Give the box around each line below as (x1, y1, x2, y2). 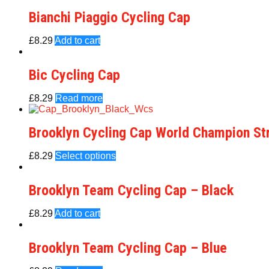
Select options (55, 151, 116, 161)
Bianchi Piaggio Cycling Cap (29, 9, 190, 26)
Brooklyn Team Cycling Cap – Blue (29, 240, 227, 256)
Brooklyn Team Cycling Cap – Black (29, 182, 234, 199)
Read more (55, 93, 103, 103)
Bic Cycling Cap (29, 67, 120, 83)
